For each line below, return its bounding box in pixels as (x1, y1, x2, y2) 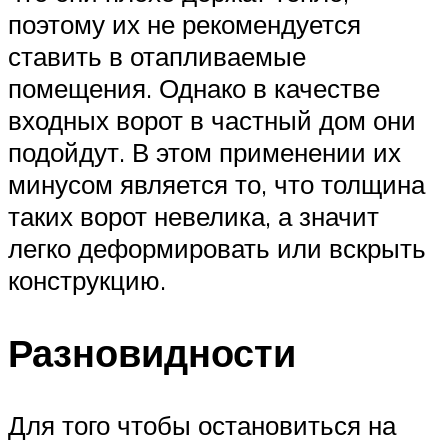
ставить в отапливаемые (8, 40, 306, 73)
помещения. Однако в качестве (8, 72, 380, 105)
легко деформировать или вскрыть (8, 232, 426, 265)
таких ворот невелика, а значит (8, 200, 379, 233)
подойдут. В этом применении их (8, 136, 401, 169)
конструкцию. (8, 264, 166, 297)
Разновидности (8, 327, 296, 377)
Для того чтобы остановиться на (8, 408, 396, 441)
